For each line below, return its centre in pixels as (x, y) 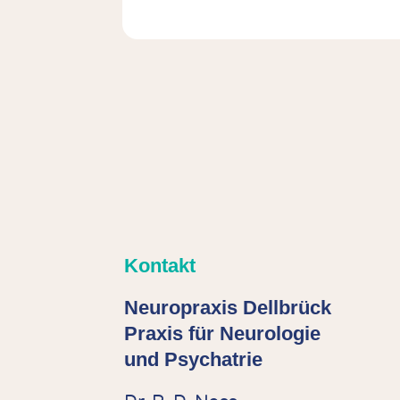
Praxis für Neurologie (223, 334)
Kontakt (160, 266)
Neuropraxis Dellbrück (228, 308)
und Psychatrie (194, 360)
